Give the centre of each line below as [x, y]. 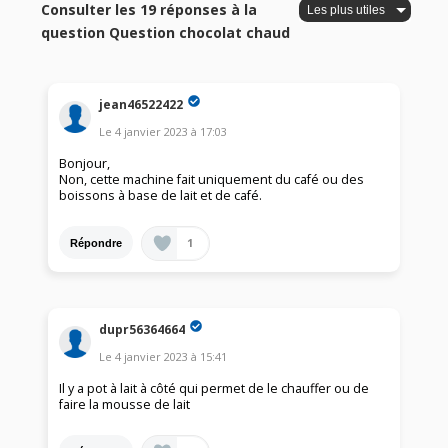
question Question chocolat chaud [166, 33]
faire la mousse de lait [125, 405]
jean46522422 [141, 104]
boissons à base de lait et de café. [161, 196]
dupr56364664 [142, 329]
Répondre [96, 242]
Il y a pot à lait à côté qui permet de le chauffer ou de [214, 389]
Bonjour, [85, 164]
